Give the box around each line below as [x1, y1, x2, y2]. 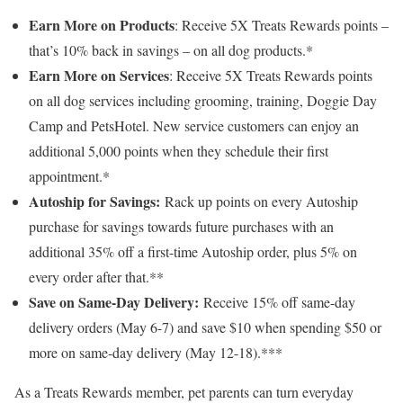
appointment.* [29, 166, 110, 185]
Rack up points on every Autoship [160, 192, 358, 210]
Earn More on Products [29, 14, 175, 35]
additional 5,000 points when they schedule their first [29, 141, 328, 160]
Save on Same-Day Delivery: [29, 291, 203, 312]
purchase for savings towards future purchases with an [29, 217, 334, 236]
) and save [169, 318, 229, 336]
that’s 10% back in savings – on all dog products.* [29, 40, 313, 59]
